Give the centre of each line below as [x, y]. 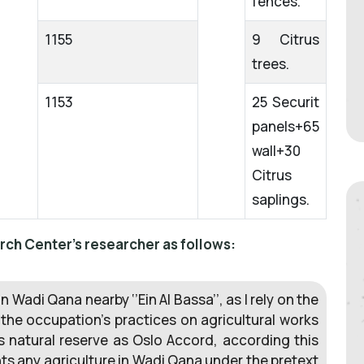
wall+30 [276, 151]
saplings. [281, 200]
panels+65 [286, 127]
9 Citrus [286, 40]
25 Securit [286, 102]
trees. [271, 64]
